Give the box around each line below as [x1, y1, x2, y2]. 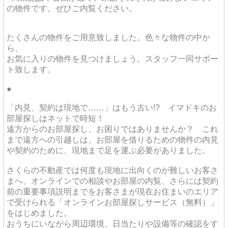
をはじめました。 [7, 208, 72, 217]
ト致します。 [7, 65, 55, 74]
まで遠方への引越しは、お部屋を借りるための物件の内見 [7, 135, 218, 144]
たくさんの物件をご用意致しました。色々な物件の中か [7, 33, 210, 42]
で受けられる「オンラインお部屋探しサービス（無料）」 [7, 197, 218, 207]
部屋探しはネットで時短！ [7, 113, 104, 123]
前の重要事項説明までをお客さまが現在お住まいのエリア [7, 187, 218, 196]
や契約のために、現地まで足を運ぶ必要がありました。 [7, 146, 210, 155]
